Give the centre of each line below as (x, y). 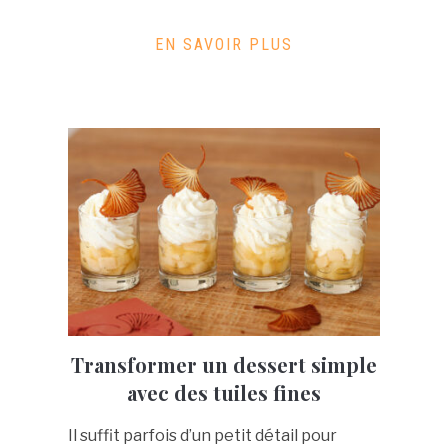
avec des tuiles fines (224, 393)
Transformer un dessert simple (224, 365)
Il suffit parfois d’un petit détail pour (202, 436)
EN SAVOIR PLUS (224, 45)
